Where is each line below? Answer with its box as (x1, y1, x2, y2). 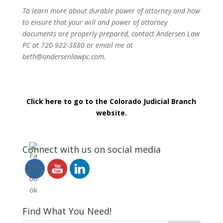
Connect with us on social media (22, 143, 161, 155)
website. (96, 108, 127, 117)
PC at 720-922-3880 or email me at (22, 40, 133, 50)
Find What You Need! (22, 205, 111, 217)
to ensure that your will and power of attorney (22, 17, 167, 27)
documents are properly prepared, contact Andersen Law (22, 29, 200, 38)
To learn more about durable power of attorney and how (22, 6, 200, 15)
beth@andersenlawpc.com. (22, 52, 106, 61)
